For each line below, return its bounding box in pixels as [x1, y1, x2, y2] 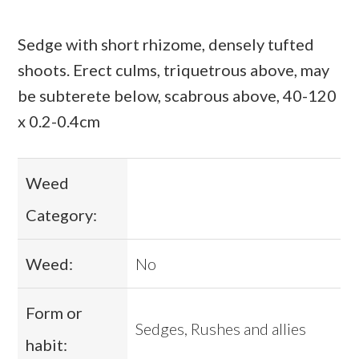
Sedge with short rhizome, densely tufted [18, 34, 315, 54]
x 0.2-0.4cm [18, 111, 101, 131]
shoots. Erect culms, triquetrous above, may [18, 60, 330, 80]
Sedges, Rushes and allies [135, 319, 307, 339]
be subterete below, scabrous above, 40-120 [18, 86, 337, 106]
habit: [26, 335, 68, 355]
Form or [26, 303, 83, 323]
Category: [26, 205, 98, 225]
